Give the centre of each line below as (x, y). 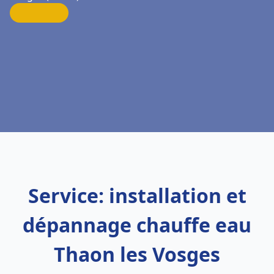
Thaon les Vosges (137, 254)
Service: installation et (137, 195)
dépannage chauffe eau (137, 225)
